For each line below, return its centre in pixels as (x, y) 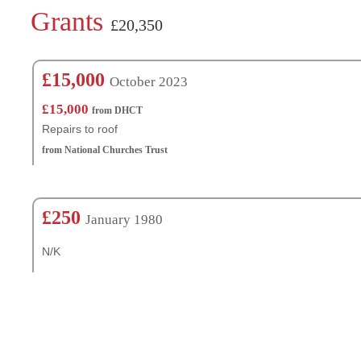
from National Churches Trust (105, 149)
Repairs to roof (80, 129)
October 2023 (149, 81)
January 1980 (124, 219)
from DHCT (117, 110)
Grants (70, 21)
